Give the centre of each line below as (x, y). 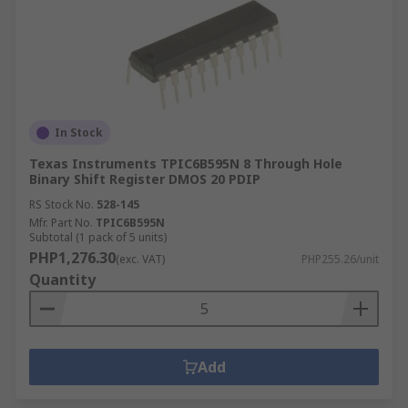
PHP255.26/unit (340, 259)
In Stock (79, 133)
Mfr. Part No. (61, 223)
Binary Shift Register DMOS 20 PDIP (145, 179)
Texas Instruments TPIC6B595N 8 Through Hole (186, 163)
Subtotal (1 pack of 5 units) (98, 237)
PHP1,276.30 (72, 258)
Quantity (62, 280)
